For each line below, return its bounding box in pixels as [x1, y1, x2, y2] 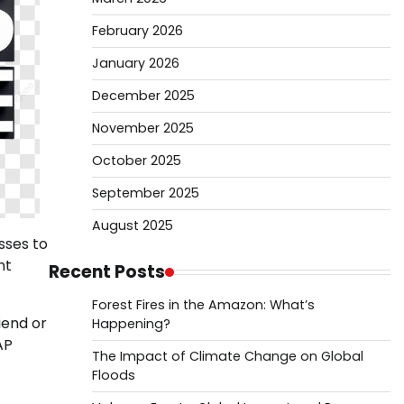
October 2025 [91, 151, 181, 170]
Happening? [91, 315, 170, 333]
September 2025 [91, 184, 199, 202]
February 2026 [91, 22, 183, 40]
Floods [91, 366, 135, 384]
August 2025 [91, 216, 173, 234]
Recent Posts [48, 260, 165, 284]
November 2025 [91, 119, 194, 137]
